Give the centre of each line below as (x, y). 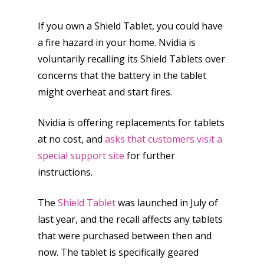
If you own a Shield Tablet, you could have (130, 26)
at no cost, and (71, 139)
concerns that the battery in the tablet (122, 75)
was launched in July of (167, 203)
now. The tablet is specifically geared (118, 252)
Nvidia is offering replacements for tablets (131, 123)
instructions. (65, 172)
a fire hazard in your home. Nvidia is (117, 42)
